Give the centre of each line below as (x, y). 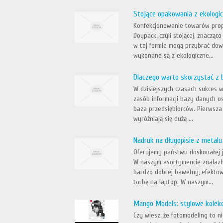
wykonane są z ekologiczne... (174, 56)
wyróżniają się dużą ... (164, 119)
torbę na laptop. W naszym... (173, 182)
